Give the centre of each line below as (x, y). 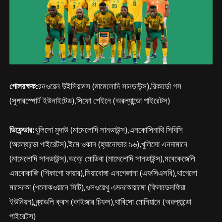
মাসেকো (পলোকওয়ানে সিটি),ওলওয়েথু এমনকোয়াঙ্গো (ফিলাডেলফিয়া (98, 187)
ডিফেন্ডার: (22, 130)
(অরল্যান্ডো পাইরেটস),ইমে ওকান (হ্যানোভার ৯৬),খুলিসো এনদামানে (99, 144)
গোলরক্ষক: (24, 86)
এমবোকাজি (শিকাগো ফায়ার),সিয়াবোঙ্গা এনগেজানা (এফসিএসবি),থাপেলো (104, 173)
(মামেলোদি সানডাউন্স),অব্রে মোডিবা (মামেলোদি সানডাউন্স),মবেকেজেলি (103, 159)
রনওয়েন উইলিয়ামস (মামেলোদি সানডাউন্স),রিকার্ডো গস (110, 86)
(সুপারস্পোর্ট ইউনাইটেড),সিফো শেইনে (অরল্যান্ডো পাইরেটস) (90, 101)
